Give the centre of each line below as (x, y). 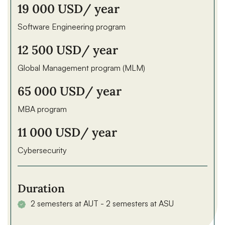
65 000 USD (51, 91)
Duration (41, 188)
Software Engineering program (72, 27)
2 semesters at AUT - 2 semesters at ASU (102, 203)
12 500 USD (49, 50)
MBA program (42, 109)
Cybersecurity (42, 150)
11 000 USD (49, 132)
